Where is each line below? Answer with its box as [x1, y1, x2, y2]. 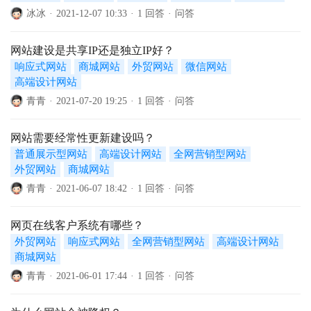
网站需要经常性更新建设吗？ [10, 132, 155, 144]
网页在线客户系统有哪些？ [10, 219, 144, 231]
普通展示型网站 [15, 149, 87, 160]
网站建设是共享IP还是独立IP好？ [10, 44, 174, 56]
